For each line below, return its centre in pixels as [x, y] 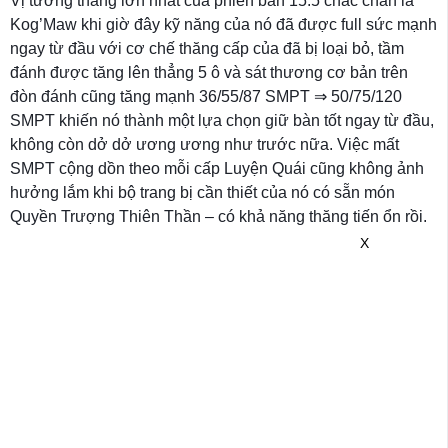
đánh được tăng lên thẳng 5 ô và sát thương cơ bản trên [209, 72]
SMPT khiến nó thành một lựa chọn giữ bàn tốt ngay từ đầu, [222, 120]
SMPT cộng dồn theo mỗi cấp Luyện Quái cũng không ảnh [217, 168]
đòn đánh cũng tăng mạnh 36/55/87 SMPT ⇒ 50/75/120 [206, 96]
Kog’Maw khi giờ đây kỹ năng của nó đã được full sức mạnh [223, 24]
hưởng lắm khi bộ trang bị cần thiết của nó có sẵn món [202, 192]
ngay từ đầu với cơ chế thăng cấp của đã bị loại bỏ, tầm [207, 48]
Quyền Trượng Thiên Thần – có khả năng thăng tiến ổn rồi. [218, 216]
